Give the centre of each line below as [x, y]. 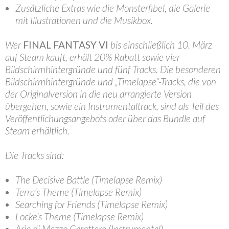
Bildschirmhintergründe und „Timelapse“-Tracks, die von [111, 81]
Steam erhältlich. [37, 130]
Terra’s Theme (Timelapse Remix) [78, 192]
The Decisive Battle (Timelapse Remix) [89, 179]
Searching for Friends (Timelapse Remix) [91, 204]
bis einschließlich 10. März [160, 44]
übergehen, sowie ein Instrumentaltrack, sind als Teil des [112, 106]
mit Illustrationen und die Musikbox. [84, 20]
